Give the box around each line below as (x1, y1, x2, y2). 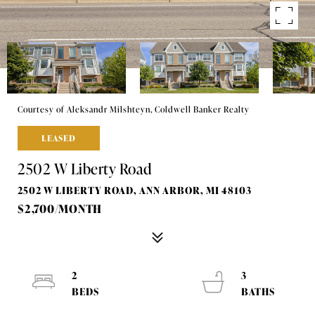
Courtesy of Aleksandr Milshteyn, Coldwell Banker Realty (18, 103, 250, 115)
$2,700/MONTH (18, 200, 102, 217)
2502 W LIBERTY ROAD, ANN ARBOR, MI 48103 (18, 182, 252, 197)
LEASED (41, 131, 76, 144)
